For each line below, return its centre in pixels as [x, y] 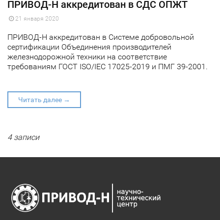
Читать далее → [44, 100]
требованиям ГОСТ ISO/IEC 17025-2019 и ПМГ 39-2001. [108, 67]
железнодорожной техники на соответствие [87, 57]
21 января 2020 [36, 19]
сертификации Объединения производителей [89, 47]
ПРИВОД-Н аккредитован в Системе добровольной [101, 37]
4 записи [23, 137]
